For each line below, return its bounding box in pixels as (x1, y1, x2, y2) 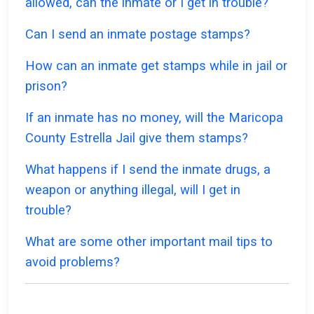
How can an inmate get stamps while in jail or (25, 58, 287, 74)
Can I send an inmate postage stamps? (25, 27, 250, 42)
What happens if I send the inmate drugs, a (25, 162, 271, 177)
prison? (25, 78, 67, 94)
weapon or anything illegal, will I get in (25, 182, 240, 198)
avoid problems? (25, 254, 120, 270)
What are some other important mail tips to (25, 234, 273, 250)
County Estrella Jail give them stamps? (25, 130, 248, 146)
